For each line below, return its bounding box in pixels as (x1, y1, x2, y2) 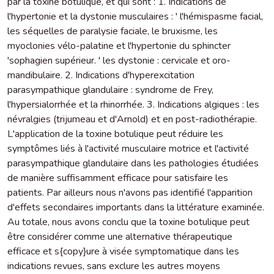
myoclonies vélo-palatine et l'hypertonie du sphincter (7, 39, 231, 53)
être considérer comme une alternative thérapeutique (7, 229, 232, 243)
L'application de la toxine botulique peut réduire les (7, 127, 223, 141)
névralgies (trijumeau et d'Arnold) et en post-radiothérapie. (7, 112, 257, 126)
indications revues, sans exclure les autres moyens (7, 259, 220, 273)
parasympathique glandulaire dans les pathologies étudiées (7, 156, 259, 170)
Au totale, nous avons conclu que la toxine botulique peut (7, 215, 250, 229)
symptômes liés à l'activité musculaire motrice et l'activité (7, 141, 249, 155)
